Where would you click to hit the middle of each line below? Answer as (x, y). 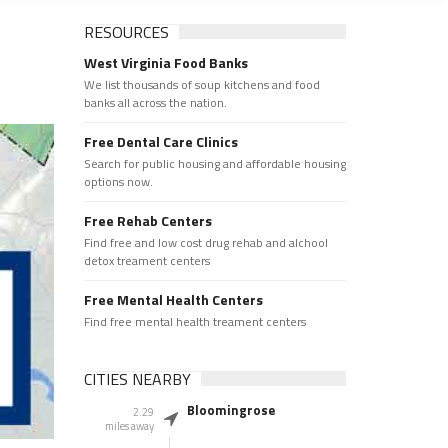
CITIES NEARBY (137, 379)
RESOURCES (126, 32)
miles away (129, 426)
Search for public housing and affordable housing (214, 163)
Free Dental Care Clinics (160, 141)
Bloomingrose (230, 410)
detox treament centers (146, 260)
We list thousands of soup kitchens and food (201, 84)
